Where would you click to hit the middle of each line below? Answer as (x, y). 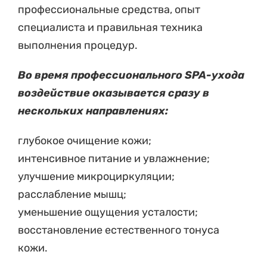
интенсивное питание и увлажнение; (114, 158)
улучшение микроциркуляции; (96, 176)
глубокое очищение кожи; (85, 140)
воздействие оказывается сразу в (114, 93)
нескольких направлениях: (93, 111)
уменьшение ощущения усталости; (108, 212)
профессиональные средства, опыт (109, 9)
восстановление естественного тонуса (119, 230)
